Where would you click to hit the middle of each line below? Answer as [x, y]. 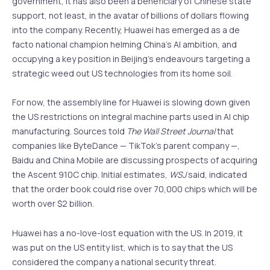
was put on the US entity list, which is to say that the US [122, 247]
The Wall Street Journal [172, 131]
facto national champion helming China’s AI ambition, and [124, 44]
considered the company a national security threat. [114, 262]
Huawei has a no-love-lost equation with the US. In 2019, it [127, 233]
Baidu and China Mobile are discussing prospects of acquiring [135, 160]
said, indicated [218, 175]
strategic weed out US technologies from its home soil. [122, 73]
